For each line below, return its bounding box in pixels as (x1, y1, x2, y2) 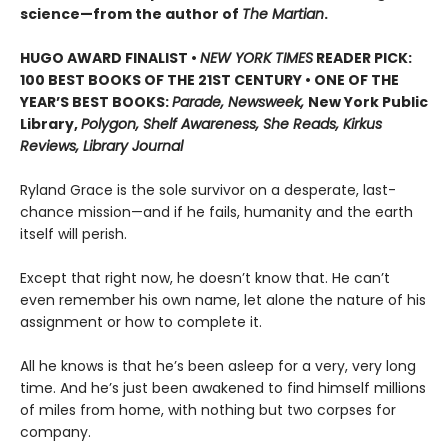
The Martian (242, 4, 324, 25)
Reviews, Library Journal (20, 136, 183, 157)
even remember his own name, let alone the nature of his (20, 290, 426, 311)
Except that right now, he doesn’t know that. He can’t (20, 268, 390, 289)
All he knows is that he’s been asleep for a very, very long (20, 356, 416, 377)
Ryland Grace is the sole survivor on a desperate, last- (20, 180, 396, 201)
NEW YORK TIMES (200, 48, 313, 69)
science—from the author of (20, 4, 242, 25)
